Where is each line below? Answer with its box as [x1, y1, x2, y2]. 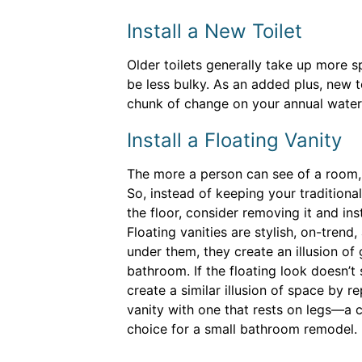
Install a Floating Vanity [127, 128, 342, 152]
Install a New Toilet [127, 19, 302, 43]
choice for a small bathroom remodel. [127, 321, 357, 337]
